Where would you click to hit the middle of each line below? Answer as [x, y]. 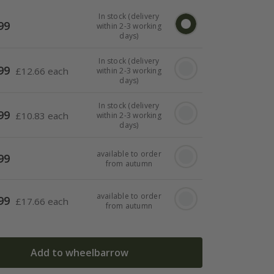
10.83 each [45, 115]
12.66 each [45, 71]
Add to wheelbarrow [80, 252]
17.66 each [45, 201]
